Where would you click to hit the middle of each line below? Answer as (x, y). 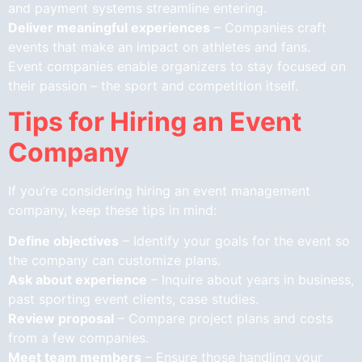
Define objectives (63, 241)
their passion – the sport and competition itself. (153, 85)
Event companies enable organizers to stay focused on (177, 66)
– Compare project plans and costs (223, 319)
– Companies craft (268, 27)
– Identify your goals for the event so (234, 241)
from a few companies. (78, 338)
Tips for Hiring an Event (155, 121)
